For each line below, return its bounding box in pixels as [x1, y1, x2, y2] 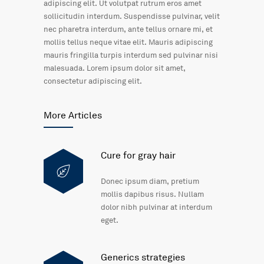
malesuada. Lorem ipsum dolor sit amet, [44, 64, 186, 73]
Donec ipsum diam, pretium [101, 177, 199, 186]
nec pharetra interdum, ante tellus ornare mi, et [44, 25, 213, 34]
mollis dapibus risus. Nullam [101, 190, 204, 199]
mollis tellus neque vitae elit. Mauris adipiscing [44, 38, 213, 47]
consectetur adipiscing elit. [44, 77, 142, 86]
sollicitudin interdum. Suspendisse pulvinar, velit [44, 12, 220, 21]
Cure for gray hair [101, 150, 176, 161]
